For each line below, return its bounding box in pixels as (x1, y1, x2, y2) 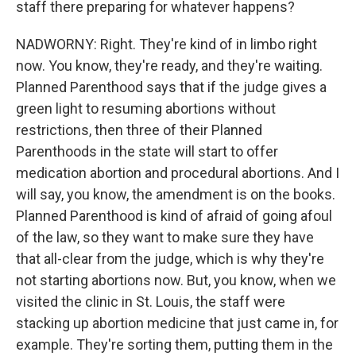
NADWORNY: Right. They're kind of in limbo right (16, 36, 317, 52)
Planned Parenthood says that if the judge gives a (16, 79, 327, 95)
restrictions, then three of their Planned (16, 122, 262, 138)
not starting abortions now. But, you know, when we (16, 272, 336, 288)
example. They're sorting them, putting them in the (16, 336, 333, 353)
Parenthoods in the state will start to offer (16, 143, 278, 160)
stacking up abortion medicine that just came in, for (16, 315, 339, 331)
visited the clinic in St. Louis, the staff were (16, 293, 285, 310)
